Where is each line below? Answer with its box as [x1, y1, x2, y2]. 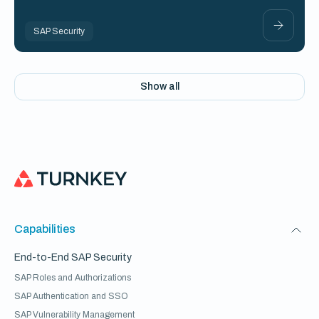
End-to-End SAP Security [14, 252, 132, 263]
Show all [140, 81, 179, 92]
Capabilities [14, 223, 75, 235]
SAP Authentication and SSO [14, 291, 128, 301]
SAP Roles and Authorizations [14, 273, 131, 283]
